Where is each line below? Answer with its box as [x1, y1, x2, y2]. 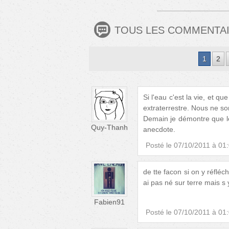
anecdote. [143, 125, 175, 134]
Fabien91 [94, 198, 125, 207]
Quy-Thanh [91, 123, 128, 132]
